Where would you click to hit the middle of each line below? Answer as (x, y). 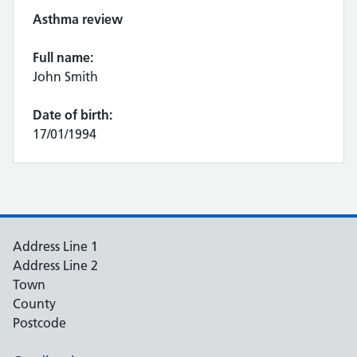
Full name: (63, 57)
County (34, 304)
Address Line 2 (55, 265)
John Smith (65, 76)
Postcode (39, 323)
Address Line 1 (55, 246)
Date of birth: (73, 115)
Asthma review (78, 19)
